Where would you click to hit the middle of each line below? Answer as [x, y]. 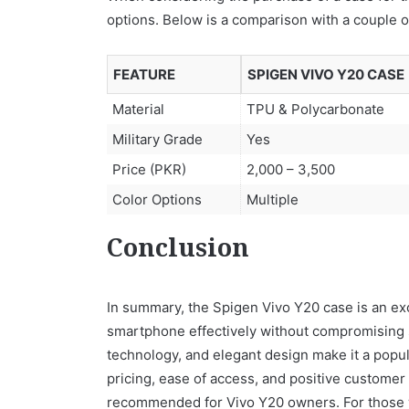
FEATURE [144, 74]
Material [138, 109]
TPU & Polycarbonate [315, 109]
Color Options [157, 199]
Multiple [273, 199]
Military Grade [157, 139]
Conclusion [178, 251]
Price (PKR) [149, 169]
